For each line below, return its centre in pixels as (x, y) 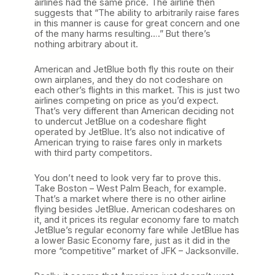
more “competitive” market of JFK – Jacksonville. (137, 250)
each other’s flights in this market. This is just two (137, 90)
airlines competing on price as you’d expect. (126, 100)
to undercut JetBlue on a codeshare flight (120, 121)
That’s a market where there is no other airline (130, 198)
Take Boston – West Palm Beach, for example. (130, 188)
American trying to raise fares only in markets (128, 142)
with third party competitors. (93, 152)
